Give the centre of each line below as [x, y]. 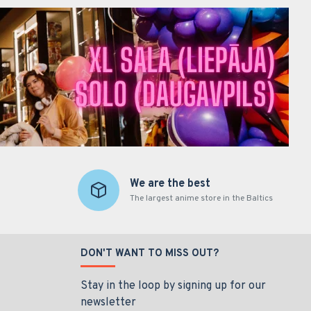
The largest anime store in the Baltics [201, 199]
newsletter [108, 303]
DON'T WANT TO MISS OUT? [150, 254]
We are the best [170, 184]
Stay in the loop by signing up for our [173, 286]
